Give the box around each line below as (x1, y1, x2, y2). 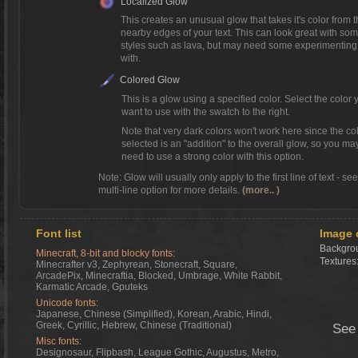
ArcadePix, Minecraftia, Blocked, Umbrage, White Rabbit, (36, 270, 282, 281)
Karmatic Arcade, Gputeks (36, 281, 148, 292)
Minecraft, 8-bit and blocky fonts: (36, 248, 175, 259)
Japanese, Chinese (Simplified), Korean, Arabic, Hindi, (36, 308, 272, 320)
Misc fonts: (36, 336, 82, 347)
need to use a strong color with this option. (121, 151, 304, 162)
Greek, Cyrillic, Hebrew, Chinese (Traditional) (36, 320, 232, 331)
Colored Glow (120, 74, 180, 86)
